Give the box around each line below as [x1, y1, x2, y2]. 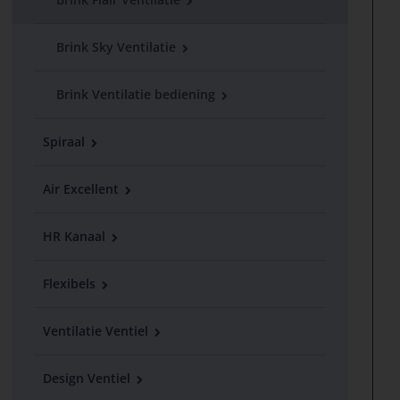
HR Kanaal [43, 228, 110, 245]
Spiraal [43, 133, 89, 150]
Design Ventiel [43, 370, 135, 387]
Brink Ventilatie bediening [56, 86, 220, 103]
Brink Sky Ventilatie [56, 38, 180, 55]
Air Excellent [43, 180, 123, 197]
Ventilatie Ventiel [43, 322, 153, 339]
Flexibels [43, 275, 100, 292]
